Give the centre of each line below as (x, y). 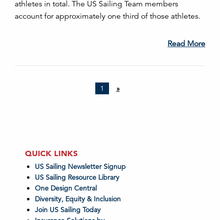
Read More (186, 43)
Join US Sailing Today (68, 209)
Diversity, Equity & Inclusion (78, 199)
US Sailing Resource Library (77, 177)
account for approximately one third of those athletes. (108, 16)
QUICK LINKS (51, 153)
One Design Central (67, 188)
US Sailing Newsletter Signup (80, 166)
